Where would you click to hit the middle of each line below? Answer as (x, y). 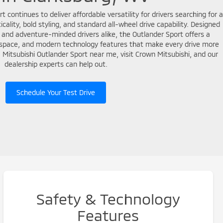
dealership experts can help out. (56, 64)
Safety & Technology (108, 199)
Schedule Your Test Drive (56, 92)
